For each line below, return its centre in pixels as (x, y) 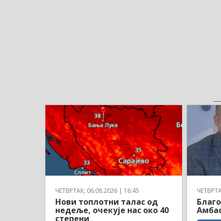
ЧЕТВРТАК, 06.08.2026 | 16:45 (97, 190)
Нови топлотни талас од (107, 202)
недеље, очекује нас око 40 (112, 210)
